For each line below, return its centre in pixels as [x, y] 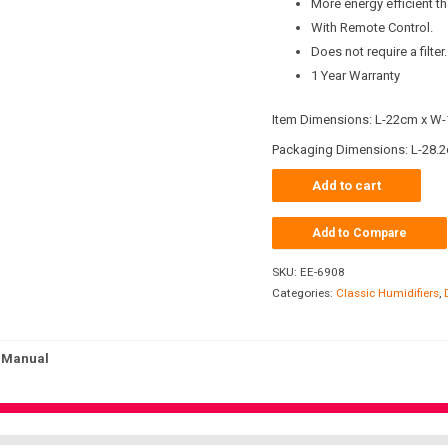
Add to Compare [359, 233]
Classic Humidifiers [387, 293]
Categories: [304, 293]
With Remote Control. [372, 28]
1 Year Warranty [355, 76]
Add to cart [346, 185]
